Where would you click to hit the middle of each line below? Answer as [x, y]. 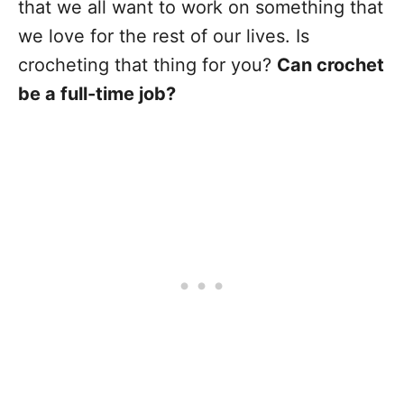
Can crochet [331, 65]
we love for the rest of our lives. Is [164, 36]
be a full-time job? [97, 94]
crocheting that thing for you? [147, 65]
